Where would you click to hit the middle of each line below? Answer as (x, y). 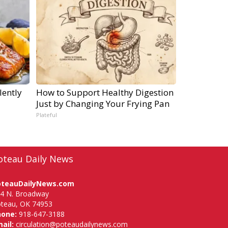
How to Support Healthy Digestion (105, 93)
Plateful (46, 115)
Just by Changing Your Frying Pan (103, 104)
